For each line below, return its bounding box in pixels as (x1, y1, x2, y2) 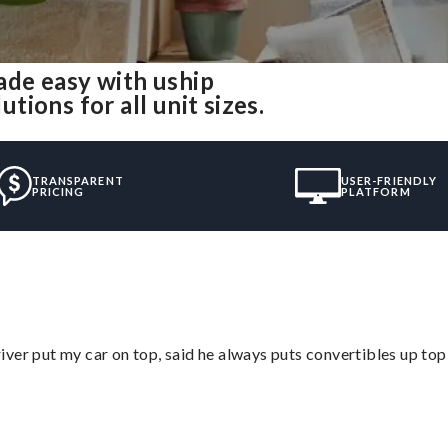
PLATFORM (340, 184, 411, 198)
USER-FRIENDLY (340, 173, 438, 187)
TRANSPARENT (31, 173, 124, 187)
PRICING (31, 184, 85, 198)
